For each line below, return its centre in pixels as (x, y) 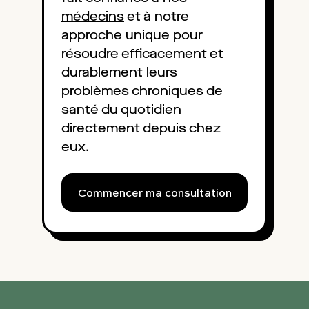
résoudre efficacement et (142, 53)
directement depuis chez (141, 128)
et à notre (158, 16)
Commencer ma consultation (154, 192)
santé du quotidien (121, 109)
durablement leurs (119, 72)
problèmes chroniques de (142, 91)
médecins (93, 16)
